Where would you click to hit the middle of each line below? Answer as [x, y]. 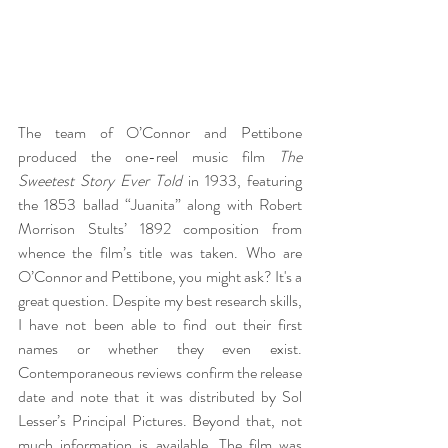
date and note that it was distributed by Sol [160, 396]
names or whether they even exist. [160, 348]
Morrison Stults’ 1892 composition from [160, 228]
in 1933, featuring [242, 180]
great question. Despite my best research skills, [160, 300]
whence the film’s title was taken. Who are [160, 252]
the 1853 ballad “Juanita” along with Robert [160, 204]
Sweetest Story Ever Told [100, 180]
